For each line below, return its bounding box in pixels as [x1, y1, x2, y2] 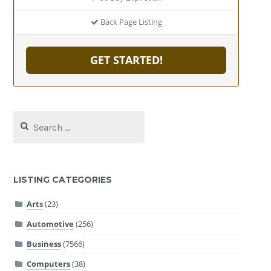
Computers [26, 258, 70, 269]
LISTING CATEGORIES [13, 174, 113, 186]
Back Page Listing [98, 16, 162, 27]
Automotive [26, 218, 74, 229]
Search [13, 111, 38, 123]
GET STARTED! [90, 52, 163, 67]
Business [26, 238, 61, 249]
